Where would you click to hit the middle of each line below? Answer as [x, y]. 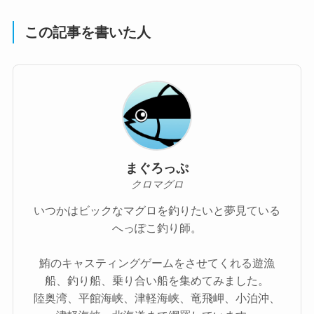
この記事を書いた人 [88, 32]
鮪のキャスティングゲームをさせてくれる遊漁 [157, 263]
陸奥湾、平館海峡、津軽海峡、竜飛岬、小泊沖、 [157, 298]
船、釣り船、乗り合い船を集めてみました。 [157, 281]
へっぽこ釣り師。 [157, 228]
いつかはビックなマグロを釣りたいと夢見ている [157, 211]
